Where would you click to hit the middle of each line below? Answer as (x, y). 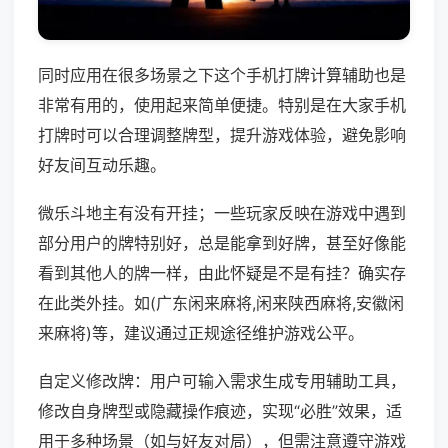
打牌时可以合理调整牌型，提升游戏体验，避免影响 (222, 135)
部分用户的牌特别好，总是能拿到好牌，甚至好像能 (222, 243)
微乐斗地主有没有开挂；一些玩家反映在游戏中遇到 (222, 213)
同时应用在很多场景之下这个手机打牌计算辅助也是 (222, 75)
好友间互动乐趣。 (102, 165)
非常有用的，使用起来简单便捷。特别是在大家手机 (222, 105)
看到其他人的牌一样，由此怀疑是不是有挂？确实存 (222, 273)
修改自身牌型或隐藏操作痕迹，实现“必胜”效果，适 (220, 411)
